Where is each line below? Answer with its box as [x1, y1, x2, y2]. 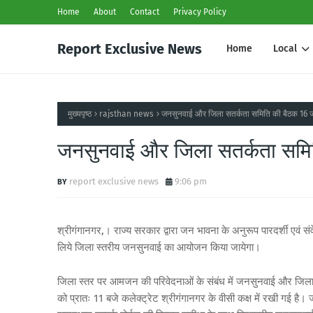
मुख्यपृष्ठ [68, 109, 92, 119]
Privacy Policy [173, 7, 226, 17]
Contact [130, 7, 159, 17]
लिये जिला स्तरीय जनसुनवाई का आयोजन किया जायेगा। [57, 241, 261, 254]
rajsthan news [99, 109, 154, 119]
